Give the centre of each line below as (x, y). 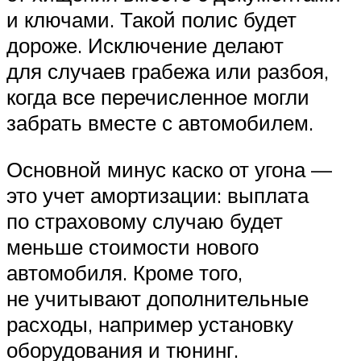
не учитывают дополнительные (158, 298)
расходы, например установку (150, 324)
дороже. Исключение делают (145, 46)
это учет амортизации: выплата (158, 195)
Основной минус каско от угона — (169, 169)
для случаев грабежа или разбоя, (168, 71)
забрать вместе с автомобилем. (160, 123)
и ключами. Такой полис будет (151, 20)
